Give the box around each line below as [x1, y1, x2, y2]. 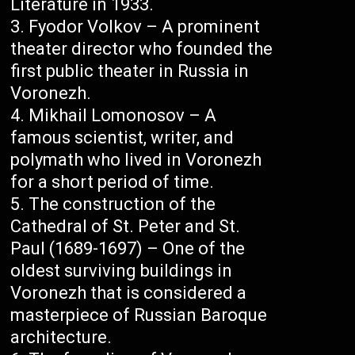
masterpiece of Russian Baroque [10, 305, 268, 326]
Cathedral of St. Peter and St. [10, 216, 241, 237]
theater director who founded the [10, 39, 273, 59]
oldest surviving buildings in [10, 261, 233, 281]
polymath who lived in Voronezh [10, 150, 262, 170]
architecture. [10, 327, 113, 348]
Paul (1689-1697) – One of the [10, 239, 246, 259]
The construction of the [29, 194, 216, 215]
